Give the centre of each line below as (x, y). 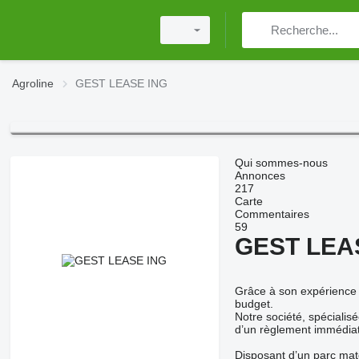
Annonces (260, 176)
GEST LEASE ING (121, 83)
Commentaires (272, 214)
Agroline (33, 83)
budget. (254, 304)
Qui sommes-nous (281, 163)
